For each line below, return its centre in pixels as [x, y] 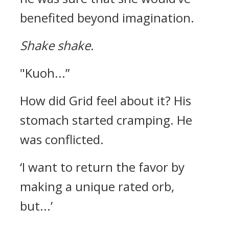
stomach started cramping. [98, 120]
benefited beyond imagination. [107, 18]
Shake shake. [57, 45]
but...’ [36, 206]
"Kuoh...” [45, 73]
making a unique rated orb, [97, 186]
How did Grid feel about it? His [106, 100]
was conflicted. [62, 139]
